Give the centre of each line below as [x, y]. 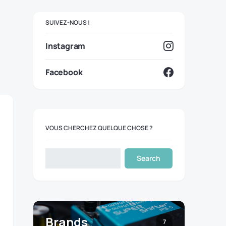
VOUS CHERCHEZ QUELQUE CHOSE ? [99, 128]
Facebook [64, 72]
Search [149, 158]
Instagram [66, 46]
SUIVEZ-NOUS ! [68, 22]
